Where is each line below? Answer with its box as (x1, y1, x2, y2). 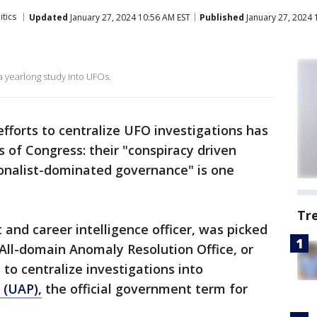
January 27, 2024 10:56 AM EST (68, 11, 190, 23)
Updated (29, 11, 68, 23)
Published (200, 11, 244, 23)
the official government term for (42, 280, 248, 297)
